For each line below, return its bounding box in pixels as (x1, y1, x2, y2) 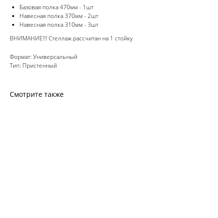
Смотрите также (10, 90, 64, 99)
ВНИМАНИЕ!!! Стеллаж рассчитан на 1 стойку (10, 34, 133, 42)
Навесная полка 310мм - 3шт (19, 20, 98, 29)
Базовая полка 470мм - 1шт (19, 3, 93, 11)
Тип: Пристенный (10, 61, 57, 70)
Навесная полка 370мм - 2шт (19, 12, 98, 20)
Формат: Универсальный (10, 53, 77, 61)
